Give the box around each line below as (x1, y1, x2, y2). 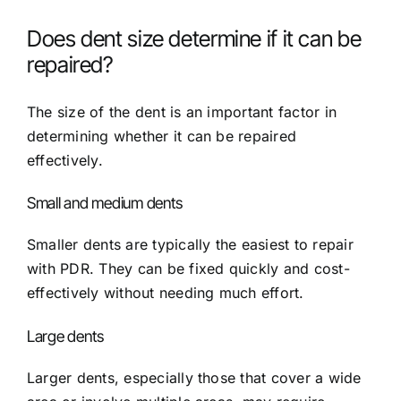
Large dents (27, 326, 105, 346)
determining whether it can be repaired (27, 126, 297, 145)
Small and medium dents (27, 192, 183, 212)
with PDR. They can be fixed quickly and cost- (27, 260, 350, 278)
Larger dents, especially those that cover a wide (27, 369, 362, 388)
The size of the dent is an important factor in (27, 102, 337, 121)
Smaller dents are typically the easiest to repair (27, 235, 354, 254)
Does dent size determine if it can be (27, 24, 362, 52)
